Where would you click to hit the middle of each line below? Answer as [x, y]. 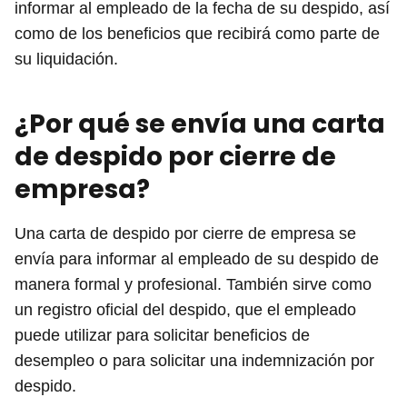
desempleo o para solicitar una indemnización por [194, 360]
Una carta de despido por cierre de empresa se [185, 233]
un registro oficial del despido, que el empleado [185, 309]
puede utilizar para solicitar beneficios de [162, 335]
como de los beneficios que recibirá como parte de [197, 33]
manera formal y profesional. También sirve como [193, 284]
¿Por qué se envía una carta [200, 124]
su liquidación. [66, 59]
